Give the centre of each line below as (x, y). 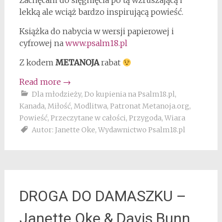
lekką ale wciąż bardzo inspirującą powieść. (101, 12)
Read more (41, 82)
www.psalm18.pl (96, 43)
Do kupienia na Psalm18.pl (129, 94)
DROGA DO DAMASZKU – (103, 196)
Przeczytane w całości (88, 118)
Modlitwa (90, 106)
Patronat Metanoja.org (149, 106)
